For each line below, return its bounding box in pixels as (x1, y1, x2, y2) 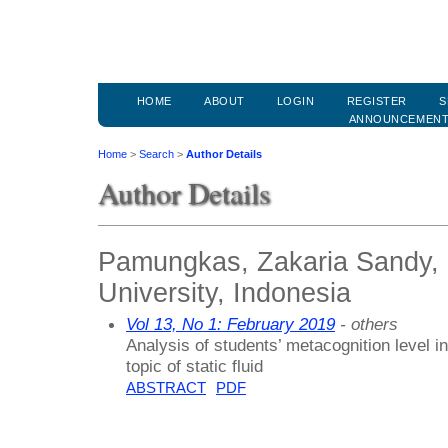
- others (335, 313, 398, 334)
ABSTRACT (126, 379, 206, 396)
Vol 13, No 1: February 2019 (126, 313, 335, 334)
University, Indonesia (98, 277, 351, 308)
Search (139, 148, 174, 161)
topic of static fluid (126, 355, 263, 376)
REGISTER (346, 95, 407, 108)
